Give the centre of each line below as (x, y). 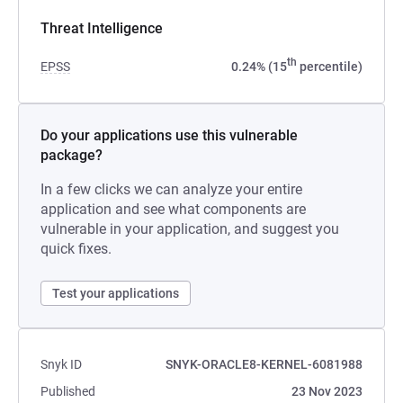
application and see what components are (173, 209)
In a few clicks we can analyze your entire (171, 189)
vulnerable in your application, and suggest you (190, 229)
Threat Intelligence (102, 28)
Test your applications (116, 293)
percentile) (330, 67)
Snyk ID (61, 364)
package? (72, 155)
